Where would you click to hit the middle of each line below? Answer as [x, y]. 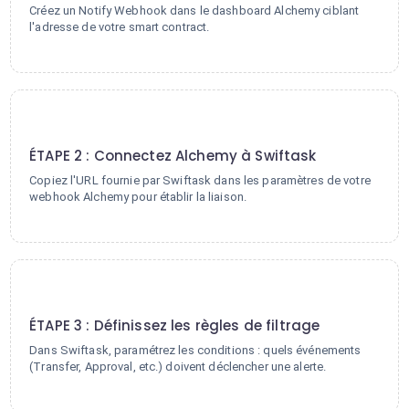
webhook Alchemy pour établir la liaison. [138, 197]
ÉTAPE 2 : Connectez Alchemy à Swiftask [173, 156]
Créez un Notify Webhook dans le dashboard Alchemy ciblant [194, 10]
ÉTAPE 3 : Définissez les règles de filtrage [175, 325]
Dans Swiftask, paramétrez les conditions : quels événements [195, 350]
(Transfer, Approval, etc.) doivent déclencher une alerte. [178, 367]
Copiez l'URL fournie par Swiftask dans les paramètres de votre [200, 180]
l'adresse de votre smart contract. [120, 27]
